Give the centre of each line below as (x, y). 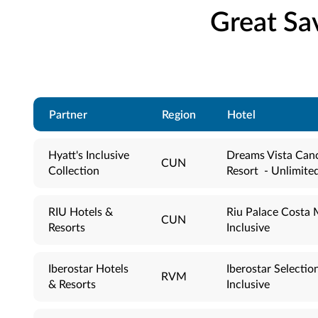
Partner (68, 115)
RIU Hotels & (81, 212)
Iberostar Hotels (88, 269)
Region (179, 115)
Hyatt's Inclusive (89, 155)
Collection (74, 171)
